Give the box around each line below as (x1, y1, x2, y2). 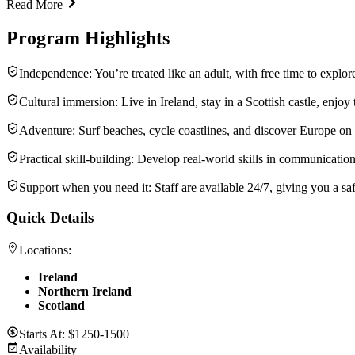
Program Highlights (6, 27, 170, 48)
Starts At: (19, 326, 68, 341)
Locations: (19, 242, 71, 257)
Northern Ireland (38, 284, 132, 298)
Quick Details (6, 209, 94, 227)
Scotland (38, 298, 85, 312)
